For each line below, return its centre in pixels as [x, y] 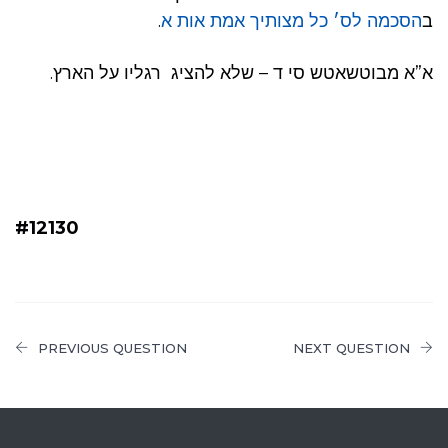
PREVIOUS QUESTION [112, 348]
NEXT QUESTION [351, 348]
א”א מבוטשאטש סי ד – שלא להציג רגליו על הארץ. [241, 72]
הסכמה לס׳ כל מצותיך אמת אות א [291, 21]
